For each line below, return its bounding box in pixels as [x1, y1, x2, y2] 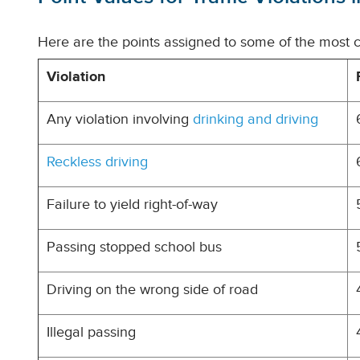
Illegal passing [47, 324, 136, 341]
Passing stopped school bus [47, 239, 222, 256]
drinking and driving [193, 111, 318, 128]
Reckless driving [47, 153, 148, 170]
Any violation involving [47, 111, 193, 128]
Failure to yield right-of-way [47, 196, 218, 213]
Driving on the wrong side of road [47, 281, 258, 298]
